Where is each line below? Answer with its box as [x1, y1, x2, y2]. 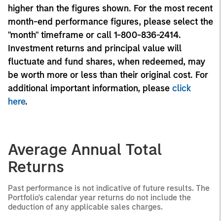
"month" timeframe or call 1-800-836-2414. [8, 29, 181, 40]
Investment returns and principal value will [8, 42, 182, 54]
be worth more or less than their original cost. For [8, 69, 208, 80]
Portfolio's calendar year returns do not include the [8, 192, 191, 202]
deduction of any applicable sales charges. [8, 202, 163, 212]
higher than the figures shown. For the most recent [8, 2, 213, 14]
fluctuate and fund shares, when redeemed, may [8, 56, 205, 67]
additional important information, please [8, 82, 172, 94]
